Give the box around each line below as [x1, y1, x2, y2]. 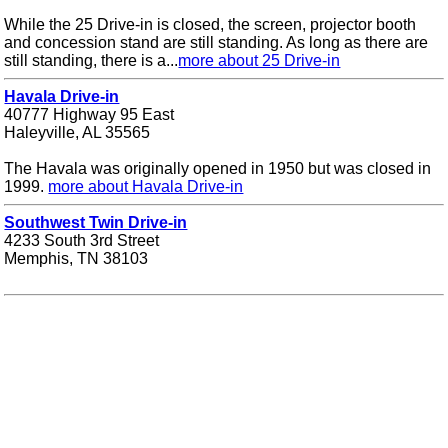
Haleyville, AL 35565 [4, 123, 151, 141]
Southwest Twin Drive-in [4, 213, 188, 231]
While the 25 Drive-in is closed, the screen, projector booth [4, 15, 417, 33]
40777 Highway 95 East [4, 105, 175, 123]
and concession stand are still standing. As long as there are [4, 33, 429, 51]
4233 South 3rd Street [4, 231, 160, 249]
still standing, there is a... [4, 51, 179, 69]
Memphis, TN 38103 [4, 249, 149, 267]
